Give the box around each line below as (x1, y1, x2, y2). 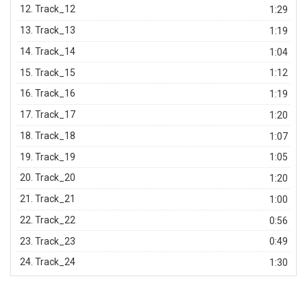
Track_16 (35, 88, 76, 99)
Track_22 (35, 214, 76, 225)
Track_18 (35, 130, 76, 141)
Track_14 (35, 45, 76, 57)
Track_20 (35, 172, 76, 184)
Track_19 (35, 151, 76, 162)
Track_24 (35, 256, 76, 268)
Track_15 (35, 66, 76, 78)
